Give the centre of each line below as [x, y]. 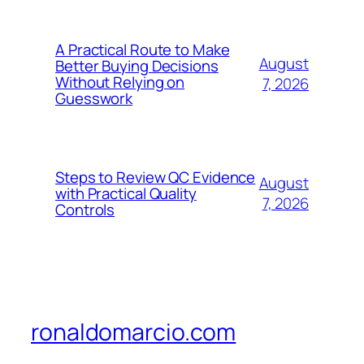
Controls [85, 210]
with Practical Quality [126, 194]
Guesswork [94, 99]
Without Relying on [120, 82]
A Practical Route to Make [143, 50]
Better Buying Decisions [137, 66]
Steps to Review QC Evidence [156, 178]
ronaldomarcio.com [134, 332]
